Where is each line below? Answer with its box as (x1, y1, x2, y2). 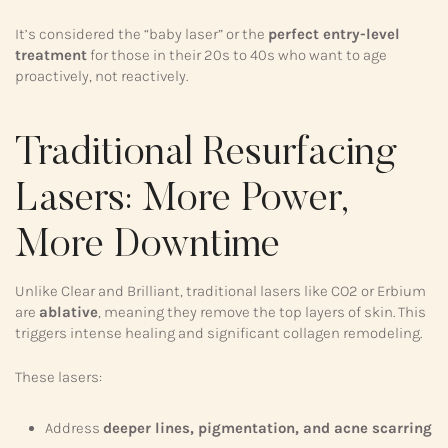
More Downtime (15, 226, 280, 267)
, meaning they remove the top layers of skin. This (98, 303, 426, 321)
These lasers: (15, 367, 102, 386)
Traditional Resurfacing (15, 134, 397, 175)
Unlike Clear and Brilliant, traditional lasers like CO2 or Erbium (15, 282, 426, 300)
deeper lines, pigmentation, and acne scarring (103, 418, 432, 437)
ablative (39, 303, 98, 321)
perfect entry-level (268, 24, 400, 43)
